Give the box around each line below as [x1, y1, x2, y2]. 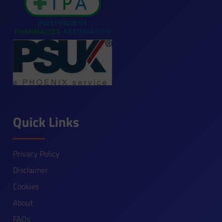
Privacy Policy [13, 147, 60, 160]
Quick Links [13, 111, 80, 132]
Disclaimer [13, 164, 49, 176]
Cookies [13, 180, 39, 192]
